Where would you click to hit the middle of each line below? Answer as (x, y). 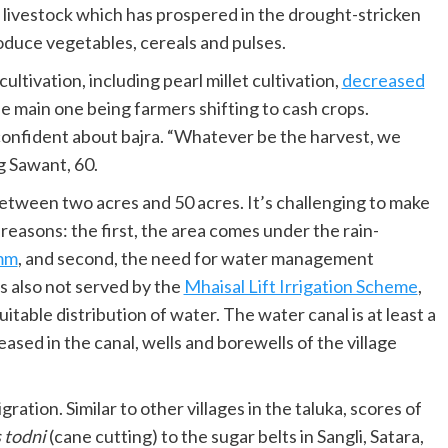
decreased (383, 80)
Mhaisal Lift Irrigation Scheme (300, 286)
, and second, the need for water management (195, 258)
